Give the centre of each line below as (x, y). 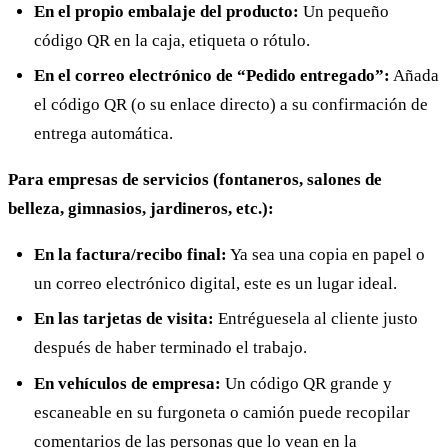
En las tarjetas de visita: (123, 319)
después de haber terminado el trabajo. (170, 348)
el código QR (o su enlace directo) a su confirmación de (230, 105)
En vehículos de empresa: (127, 383)
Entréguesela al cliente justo (315, 319)
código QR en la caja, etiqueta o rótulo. (171, 40)
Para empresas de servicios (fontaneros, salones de (195, 180)
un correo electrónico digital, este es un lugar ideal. (215, 284)
